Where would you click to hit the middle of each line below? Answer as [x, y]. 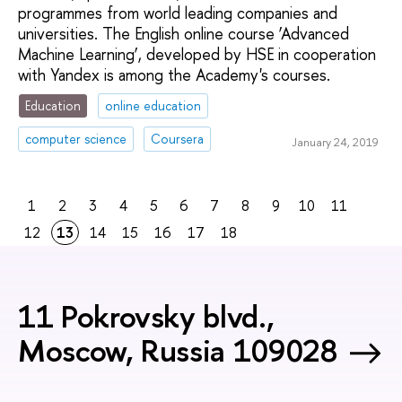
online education [153, 106]
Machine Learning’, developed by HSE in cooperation [197, 55]
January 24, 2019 [335, 141]
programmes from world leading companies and [178, 13]
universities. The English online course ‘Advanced [184, 34]
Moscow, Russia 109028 [178, 350]
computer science [76, 138]
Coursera [178, 138]
